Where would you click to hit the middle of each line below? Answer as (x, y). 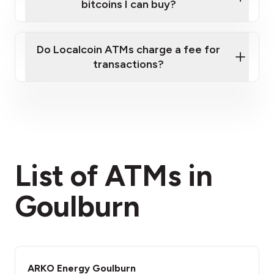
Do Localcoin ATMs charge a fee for (128, 50)
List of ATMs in (114, 176)
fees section (199, 155)
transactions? (128, 64)
